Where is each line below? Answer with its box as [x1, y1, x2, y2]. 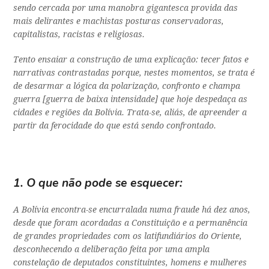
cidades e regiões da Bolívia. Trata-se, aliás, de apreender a [13, 107, 247, 118]
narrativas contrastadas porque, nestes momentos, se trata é [13, 68, 255, 78]
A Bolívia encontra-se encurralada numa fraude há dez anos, [13, 205, 251, 215]
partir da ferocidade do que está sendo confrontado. [13, 121, 217, 131]
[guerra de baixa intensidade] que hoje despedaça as [40, 94, 248, 104]
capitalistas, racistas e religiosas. [13, 29, 145, 40]
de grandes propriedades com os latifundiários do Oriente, [13, 231, 243, 241]
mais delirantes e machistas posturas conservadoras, [13, 16, 225, 26]
